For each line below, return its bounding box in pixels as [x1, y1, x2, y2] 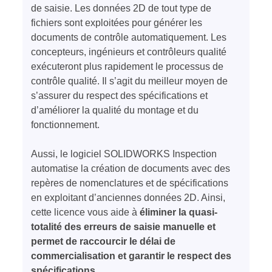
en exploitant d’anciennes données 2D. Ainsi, [31, 192, 226, 203]
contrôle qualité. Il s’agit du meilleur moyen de [31, 76, 228, 86]
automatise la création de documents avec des [31, 163, 231, 174]
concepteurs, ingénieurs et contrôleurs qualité [31, 47, 227, 57]
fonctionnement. [31, 120, 100, 130]
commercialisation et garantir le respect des [31, 251, 232, 261]
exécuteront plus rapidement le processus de [31, 61, 224, 72]
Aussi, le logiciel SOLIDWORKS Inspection [31, 149, 217, 159]
